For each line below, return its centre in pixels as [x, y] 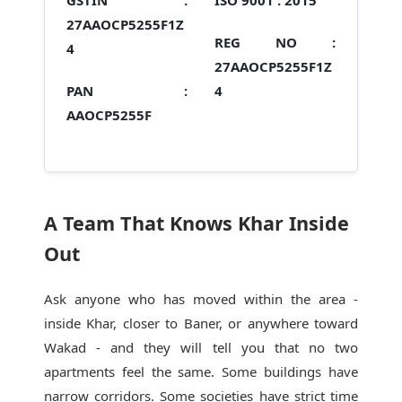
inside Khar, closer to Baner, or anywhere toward [201, 323]
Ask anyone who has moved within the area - [201, 299]
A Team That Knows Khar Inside [196, 223]
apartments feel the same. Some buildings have [201, 371]
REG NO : [275, 42]
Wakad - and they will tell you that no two [201, 347]
